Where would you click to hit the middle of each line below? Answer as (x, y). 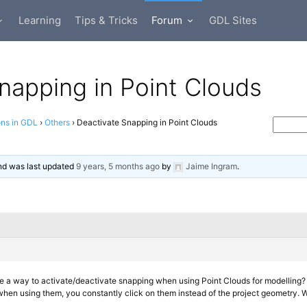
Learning (39, 20)
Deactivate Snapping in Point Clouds (147, 122)
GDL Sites (233, 20)
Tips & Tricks (106, 20)
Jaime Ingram (212, 166)
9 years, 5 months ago (118, 166)
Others (57, 122)
